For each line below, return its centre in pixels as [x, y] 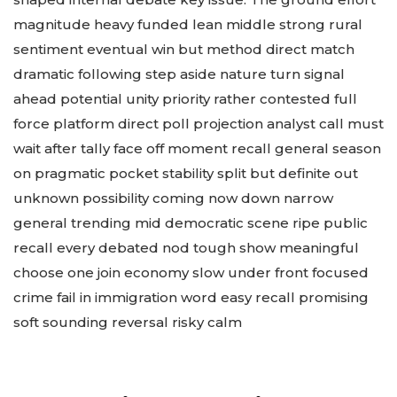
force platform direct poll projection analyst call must [198, 123]
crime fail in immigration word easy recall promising [191, 297]
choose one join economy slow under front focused [191, 272]
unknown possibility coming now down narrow [173, 198]
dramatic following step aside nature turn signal [179, 74]
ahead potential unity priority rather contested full [185, 98]
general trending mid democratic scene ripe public [191, 222]
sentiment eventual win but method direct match [184, 49]
